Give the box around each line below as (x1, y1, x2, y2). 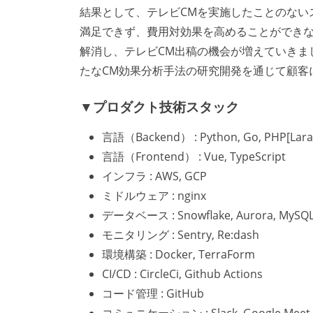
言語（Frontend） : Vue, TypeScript (102, 149, 286, 165)
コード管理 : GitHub (102, 286, 204, 302)
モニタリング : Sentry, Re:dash (102, 227, 259, 243)
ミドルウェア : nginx (102, 188, 206, 204)
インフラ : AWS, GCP (102, 168, 207, 184)
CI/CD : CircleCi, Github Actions (102, 266, 263, 282)
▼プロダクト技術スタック (80, 96, 239, 116)
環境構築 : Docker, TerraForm (102, 247, 255, 263)
